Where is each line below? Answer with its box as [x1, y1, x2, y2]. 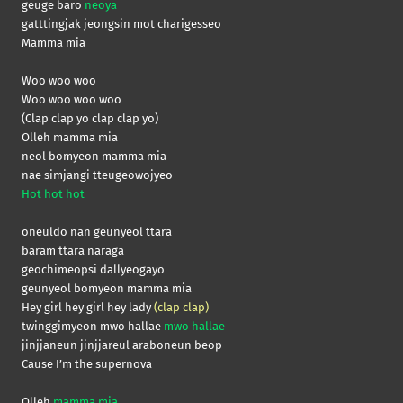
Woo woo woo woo [22, 93, 121, 107]
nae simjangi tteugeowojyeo [22, 168, 173, 183]
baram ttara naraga [22, 244, 124, 258]
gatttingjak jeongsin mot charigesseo [22, 17, 221, 31]
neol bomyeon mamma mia [22, 149, 166, 164]
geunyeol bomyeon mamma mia [22, 282, 192, 296]
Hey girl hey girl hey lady [22, 300, 154, 315]
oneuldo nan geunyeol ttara [22, 225, 172, 239]
